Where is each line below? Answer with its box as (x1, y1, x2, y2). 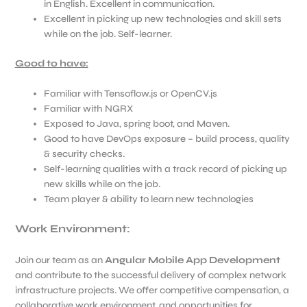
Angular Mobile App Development (104, 254, 280, 266)
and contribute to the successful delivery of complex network (14, 269, 286, 281)
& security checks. (43, 148, 125, 160)
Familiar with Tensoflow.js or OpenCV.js (43, 88, 217, 100)
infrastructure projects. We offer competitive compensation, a (14, 284, 289, 296)
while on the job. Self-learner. (43, 27, 172, 40)
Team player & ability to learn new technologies (43, 193, 254, 206)
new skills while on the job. (43, 178, 160, 191)
